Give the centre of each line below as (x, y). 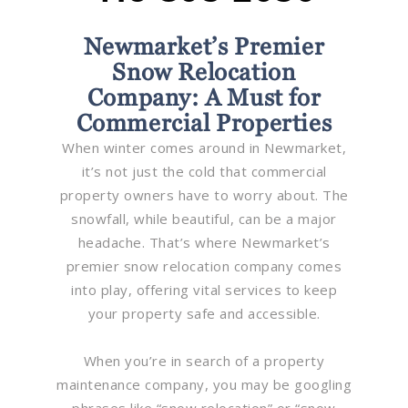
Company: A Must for (204, 97)
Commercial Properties (204, 122)
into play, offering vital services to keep (204, 289)
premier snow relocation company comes (204, 265)
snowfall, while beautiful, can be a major (204, 218)
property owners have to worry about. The (204, 194)
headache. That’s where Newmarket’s (204, 242)
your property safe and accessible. (204, 313)
